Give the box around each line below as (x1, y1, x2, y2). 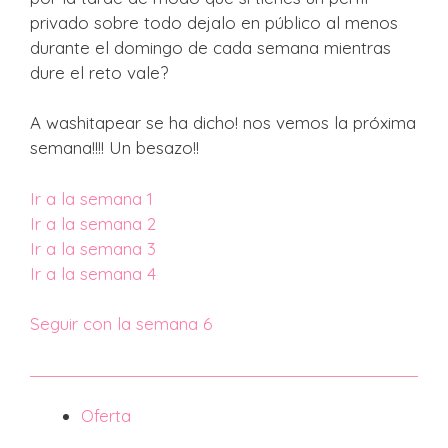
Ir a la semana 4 (30, 262, 156, 284)
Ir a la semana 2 (30, 212, 156, 234)
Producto (130, 403, 203, 425)
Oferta (81, 404, 131, 426)
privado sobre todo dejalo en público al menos (30, 11, 398, 33)
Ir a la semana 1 (30, 187, 153, 209)
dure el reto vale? (30, 61, 168, 83)
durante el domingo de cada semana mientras (30, 36, 391, 58)
